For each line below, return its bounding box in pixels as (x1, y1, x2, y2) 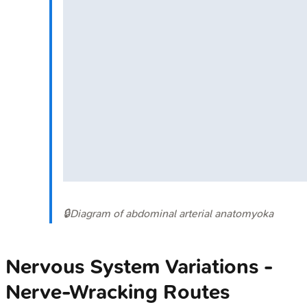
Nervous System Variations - (5, 254, 273, 279)
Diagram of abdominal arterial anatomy (70, 206, 256, 220)
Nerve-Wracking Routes (5, 280, 230, 304)
